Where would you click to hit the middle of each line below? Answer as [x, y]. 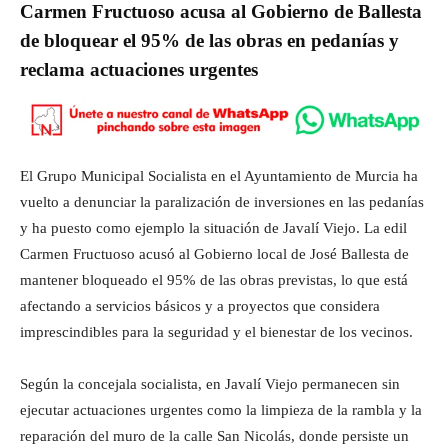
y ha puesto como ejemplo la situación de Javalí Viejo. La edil [213, 227]
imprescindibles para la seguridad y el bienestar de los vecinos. [216, 331]
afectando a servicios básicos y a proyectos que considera [200, 305]
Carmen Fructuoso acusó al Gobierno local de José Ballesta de [214, 253]
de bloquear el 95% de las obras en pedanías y [209, 40]
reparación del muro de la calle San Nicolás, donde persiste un [214, 435]
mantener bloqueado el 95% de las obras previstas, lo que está [214, 279]
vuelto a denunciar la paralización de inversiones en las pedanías [222, 201]
